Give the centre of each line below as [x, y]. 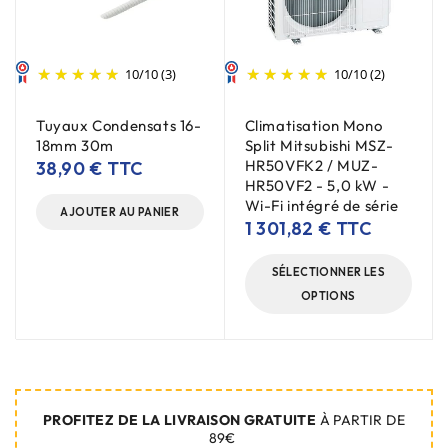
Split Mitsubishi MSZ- [319, 145]
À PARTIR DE [362, 420]
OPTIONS [328, 296]
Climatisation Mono [313, 125]
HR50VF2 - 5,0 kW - [317, 185]
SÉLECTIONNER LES [328, 272]
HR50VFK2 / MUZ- [311, 165]
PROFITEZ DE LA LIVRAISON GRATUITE [181, 420]
